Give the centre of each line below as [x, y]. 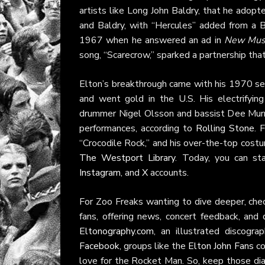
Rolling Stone [225, 128]
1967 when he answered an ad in [152, 40]
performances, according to [138, 128]
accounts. [168, 173]
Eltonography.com [117, 231]
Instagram [100, 173]
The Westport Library [127, 158]
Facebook [99, 246]
